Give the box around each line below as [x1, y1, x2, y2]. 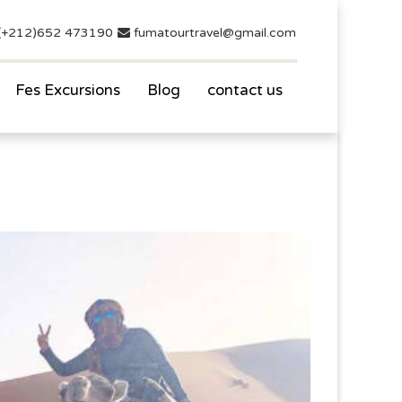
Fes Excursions [15, 81, 120, 100]
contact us [207, 81, 283, 100]
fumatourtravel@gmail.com [130, 25, 296, 40]
